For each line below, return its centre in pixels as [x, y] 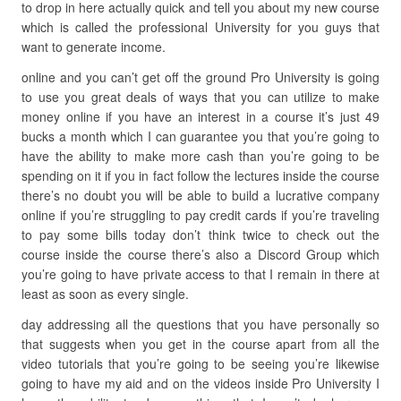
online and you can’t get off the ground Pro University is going [200, 77]
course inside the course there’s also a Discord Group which [200, 254]
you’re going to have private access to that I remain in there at [200, 274]
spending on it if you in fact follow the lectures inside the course [200, 175]
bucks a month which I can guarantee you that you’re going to [200, 136]
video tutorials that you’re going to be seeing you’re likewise [200, 363]
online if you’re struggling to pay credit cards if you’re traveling [200, 215]
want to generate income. [94, 47]
